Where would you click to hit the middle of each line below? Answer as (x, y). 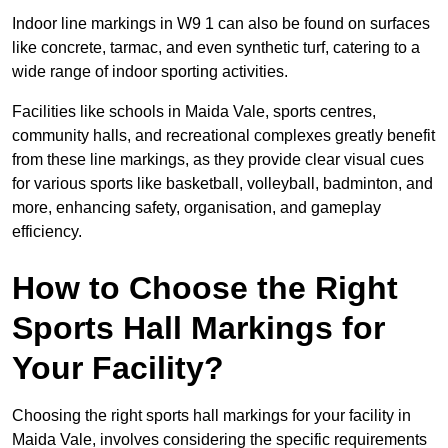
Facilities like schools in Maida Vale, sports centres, (194, 111)
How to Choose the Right (205, 287)
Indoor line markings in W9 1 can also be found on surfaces (221, 23)
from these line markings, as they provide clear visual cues (218, 159)
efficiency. (47, 231)
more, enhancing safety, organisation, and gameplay (196, 207)
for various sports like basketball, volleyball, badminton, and (222, 183)
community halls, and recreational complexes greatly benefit (223, 135)
